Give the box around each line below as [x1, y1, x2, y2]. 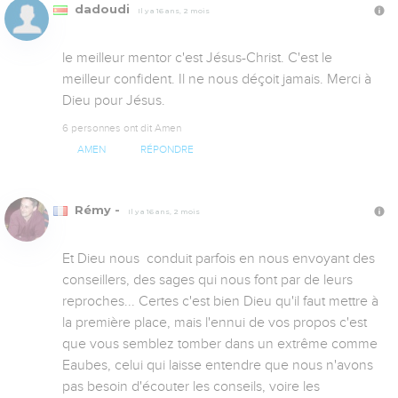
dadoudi [71, 3, 133, 17]
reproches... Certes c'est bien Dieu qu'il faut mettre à [62, 293, 378, 310]
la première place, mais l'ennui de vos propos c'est [62, 314, 367, 331]
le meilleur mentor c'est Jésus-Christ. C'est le [62, 50, 332, 67]
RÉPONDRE [139, 144, 194, 156]
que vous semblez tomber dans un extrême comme [62, 336, 378, 353]
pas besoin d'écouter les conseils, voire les [62, 378, 320, 395]
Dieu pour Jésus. [62, 92, 165, 109]
